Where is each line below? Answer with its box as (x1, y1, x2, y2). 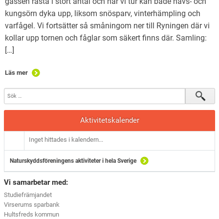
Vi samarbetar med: (4, 177, 68, 187)
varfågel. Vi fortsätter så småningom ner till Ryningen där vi (5, 21, 210, 30)
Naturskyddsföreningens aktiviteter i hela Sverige (10, 157, 137, 164)
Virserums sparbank (4, 200, 60, 208)
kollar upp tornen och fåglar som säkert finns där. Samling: (5, 33, 207, 43)
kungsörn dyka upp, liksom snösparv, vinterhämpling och (5, 8, 200, 18)
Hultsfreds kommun (4, 210, 60, 218)
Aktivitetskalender (80, 115, 139, 125)
